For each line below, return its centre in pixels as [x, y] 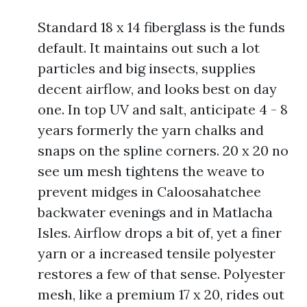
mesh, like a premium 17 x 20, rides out [161, 294]
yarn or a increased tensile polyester [157, 253]
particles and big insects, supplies [147, 68]
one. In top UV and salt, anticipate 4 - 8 [163, 109]
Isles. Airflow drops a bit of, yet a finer [160, 233]
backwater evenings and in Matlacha [155, 212]
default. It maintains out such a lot [149, 48]
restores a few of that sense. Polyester [161, 274]
